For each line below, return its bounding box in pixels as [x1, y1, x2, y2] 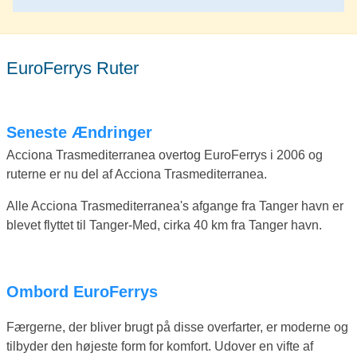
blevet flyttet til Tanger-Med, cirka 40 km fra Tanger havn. [6, 218, 322, 233]
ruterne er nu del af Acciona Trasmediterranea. [6, 167, 267, 182]
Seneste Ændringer [17, 124, 152, 142]
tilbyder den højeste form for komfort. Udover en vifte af [6, 339, 313, 354]
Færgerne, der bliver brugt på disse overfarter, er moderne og [6, 320, 348, 335]
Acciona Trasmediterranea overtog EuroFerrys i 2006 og [6, 148, 323, 163]
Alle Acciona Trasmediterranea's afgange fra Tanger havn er [6, 199, 343, 214]
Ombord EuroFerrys [19, 283, 158, 301]
